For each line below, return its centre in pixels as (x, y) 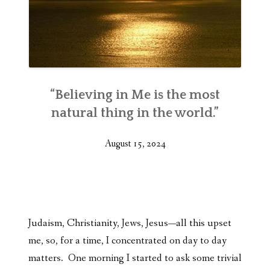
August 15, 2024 (135, 144)
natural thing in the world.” (135, 113)
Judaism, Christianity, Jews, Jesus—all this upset (130, 224)
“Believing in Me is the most (135, 95)
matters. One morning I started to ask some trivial (135, 259)
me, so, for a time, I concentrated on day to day (127, 241)
